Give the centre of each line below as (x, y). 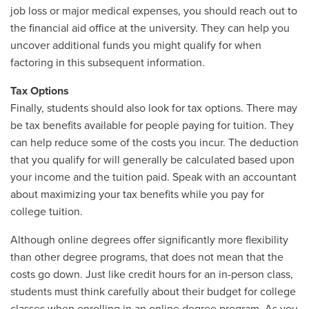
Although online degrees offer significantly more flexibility (149, 240)
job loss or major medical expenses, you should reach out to (154, 11)
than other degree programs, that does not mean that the (147, 257)
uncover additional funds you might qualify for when (136, 45)
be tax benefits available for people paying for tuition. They (152, 125)
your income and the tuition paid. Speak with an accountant (153, 177)
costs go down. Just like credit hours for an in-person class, (152, 274)
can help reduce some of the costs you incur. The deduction (154, 142)
